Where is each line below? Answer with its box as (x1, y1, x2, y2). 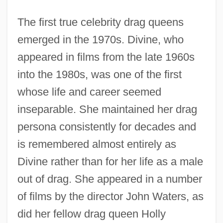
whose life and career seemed (17, 85, 161, 98)
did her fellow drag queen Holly (17, 207, 166, 220)
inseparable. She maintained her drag (17, 103, 197, 115)
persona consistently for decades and (17, 120, 196, 133)
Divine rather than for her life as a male (17, 155, 203, 168)
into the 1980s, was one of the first (17, 68, 182, 81)
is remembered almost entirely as (17, 137, 176, 150)
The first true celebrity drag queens (17, 15, 184, 28)
